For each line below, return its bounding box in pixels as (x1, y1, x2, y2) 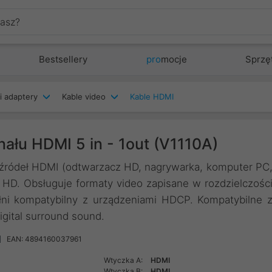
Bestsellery (39, 53, 88, 65)
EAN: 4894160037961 (7, 234, 82, 243)
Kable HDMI (130, 92, 174, 101)
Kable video (62, 92, 106, 101)
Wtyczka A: (103, 256, 144, 265)
